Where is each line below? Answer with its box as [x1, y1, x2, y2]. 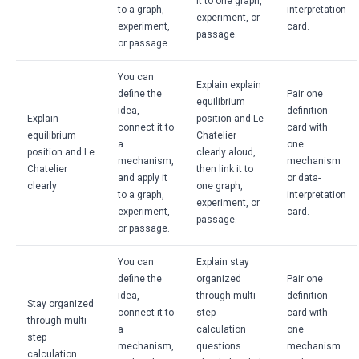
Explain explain [196, 79, 261, 91]
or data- [287, 172, 321, 184]
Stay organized [27, 298, 94, 309]
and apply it [118, 172, 167, 184]
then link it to [196, 163, 253, 175]
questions [196, 341, 241, 352]
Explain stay [196, 256, 249, 268]
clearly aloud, [196, 147, 256, 158]
